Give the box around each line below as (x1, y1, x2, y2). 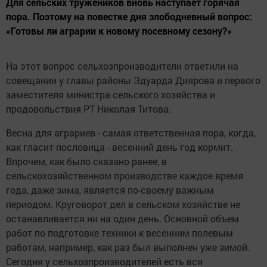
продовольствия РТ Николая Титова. (6, 103, 171, 116)
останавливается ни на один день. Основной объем (6, 212, 239, 225)
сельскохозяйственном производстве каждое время (6, 169, 243, 182)
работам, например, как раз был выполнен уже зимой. (6, 241, 250, 254)
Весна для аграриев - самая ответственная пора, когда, (6, 126, 256, 139)
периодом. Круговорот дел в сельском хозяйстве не (6, 198, 240, 211)
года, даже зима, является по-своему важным (6, 184, 214, 197)
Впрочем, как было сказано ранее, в (6, 155, 167, 168)
